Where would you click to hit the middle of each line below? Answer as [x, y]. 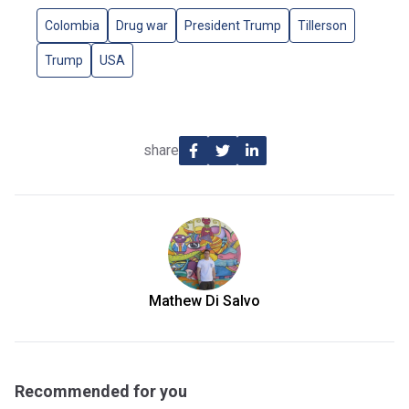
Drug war [142, 26]
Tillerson [322, 26]
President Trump [233, 26]
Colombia [72, 26]
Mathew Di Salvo [204, 301]
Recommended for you [101, 392]
